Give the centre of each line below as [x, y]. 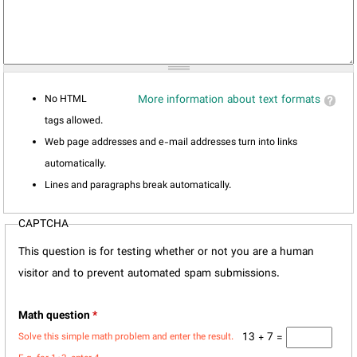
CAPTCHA [43, 225]
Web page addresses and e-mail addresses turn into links [171, 142]
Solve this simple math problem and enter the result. [126, 337]
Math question [55, 316]
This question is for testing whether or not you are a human [166, 253]
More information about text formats [229, 100]
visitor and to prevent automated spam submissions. [149, 274]
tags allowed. [74, 121]
